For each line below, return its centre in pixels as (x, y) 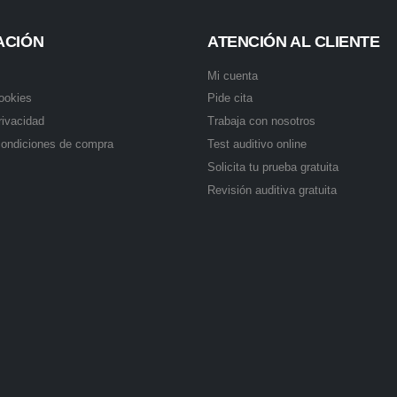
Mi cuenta (233, 76)
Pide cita (230, 98)
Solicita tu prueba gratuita (273, 167)
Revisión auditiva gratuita (272, 190)
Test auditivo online (257, 144)
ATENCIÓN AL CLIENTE (294, 42)
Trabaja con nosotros (261, 121)
